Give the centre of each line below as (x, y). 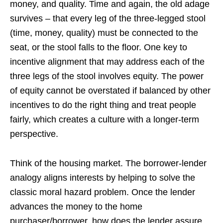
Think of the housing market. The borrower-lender (108, 163)
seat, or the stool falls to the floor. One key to (99, 47)
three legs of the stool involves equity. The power (107, 76)
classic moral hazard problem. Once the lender (103, 192)
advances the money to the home (76, 206)
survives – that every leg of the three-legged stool (108, 18)
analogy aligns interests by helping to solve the (103, 177)
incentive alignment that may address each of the (107, 61)
